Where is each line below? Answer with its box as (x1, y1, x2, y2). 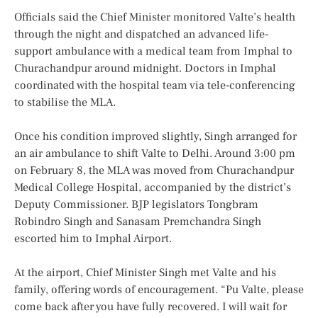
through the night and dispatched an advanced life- (14, 27, 268, 42)
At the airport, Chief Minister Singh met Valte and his (14, 265, 276, 280)
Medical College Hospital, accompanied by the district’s (14, 180, 291, 195)
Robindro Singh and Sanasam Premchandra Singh (14, 214, 261, 229)
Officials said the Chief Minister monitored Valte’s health (14, 10, 295, 25)
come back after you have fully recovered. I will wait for (14, 300, 287, 314)
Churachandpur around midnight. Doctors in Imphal (14, 61, 276, 76)
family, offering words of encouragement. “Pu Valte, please (14, 283, 304, 297)
